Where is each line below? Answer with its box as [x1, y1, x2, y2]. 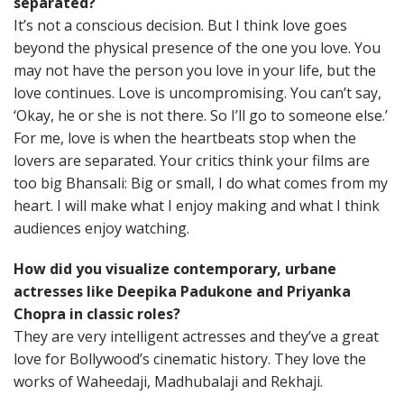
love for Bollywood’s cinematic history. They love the [14, 349, 366, 370]
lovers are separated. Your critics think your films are [14, 151, 370, 171]
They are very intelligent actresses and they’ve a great [14, 326, 379, 347]
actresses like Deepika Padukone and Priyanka [14, 281, 351, 302]
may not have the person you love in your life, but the [14, 60, 376, 81]
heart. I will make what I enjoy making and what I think [14, 196, 380, 216]
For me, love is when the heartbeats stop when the [14, 128, 356, 149]
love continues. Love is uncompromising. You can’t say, [14, 83, 381, 104]
